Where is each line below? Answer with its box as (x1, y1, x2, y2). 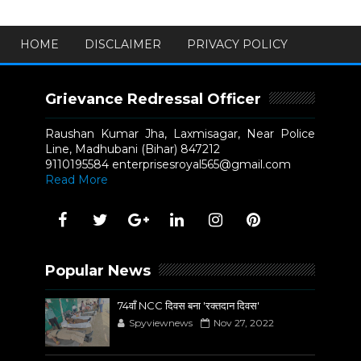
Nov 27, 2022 (214, 316, 275, 329)
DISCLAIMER (84, 36, 161, 52)
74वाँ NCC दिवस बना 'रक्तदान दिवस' (118, 298, 260, 312)
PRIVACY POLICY (186, 36, 288, 52)
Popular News (45, 261, 151, 280)
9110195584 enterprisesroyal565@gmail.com (45, 156, 292, 172)
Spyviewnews (129, 316, 193, 329)
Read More (45, 172, 109, 187)
